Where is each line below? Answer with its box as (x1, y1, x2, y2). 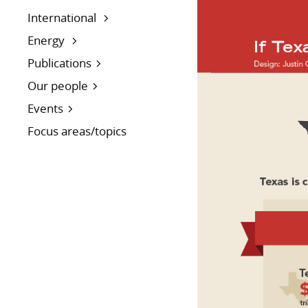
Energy (27, 32, 67, 49)
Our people (27, 78, 88, 94)
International (27, 10, 99, 26)
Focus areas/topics (27, 123, 126, 140)
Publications (27, 55, 91, 71)
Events (27, 100, 63, 117)
